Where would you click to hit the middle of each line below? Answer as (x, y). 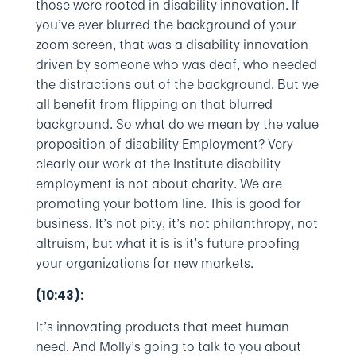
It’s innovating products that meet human (162, 327)
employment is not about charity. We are (159, 184)
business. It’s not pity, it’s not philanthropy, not (176, 223)
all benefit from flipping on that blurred (154, 104)
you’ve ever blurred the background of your (166, 25)
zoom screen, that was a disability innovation (172, 44)
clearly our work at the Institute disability (158, 164)
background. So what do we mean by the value (177, 124)
